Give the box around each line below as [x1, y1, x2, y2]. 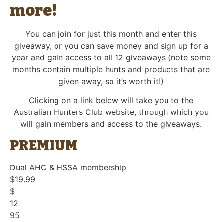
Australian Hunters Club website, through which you [13, 107, 209, 117]
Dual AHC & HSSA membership [10, 162, 126, 172]
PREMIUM [10, 137, 78, 154]
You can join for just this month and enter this [25, 28, 197, 39]
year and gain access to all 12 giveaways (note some [11, 52, 211, 62]
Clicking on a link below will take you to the [29, 95, 193, 106]
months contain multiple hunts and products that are [12, 64, 210, 74]
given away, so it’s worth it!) [58, 76, 164, 86]
